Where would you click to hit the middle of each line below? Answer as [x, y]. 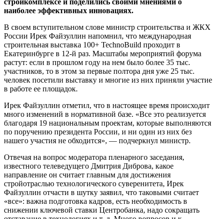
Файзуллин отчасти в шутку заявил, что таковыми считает [101, 193]
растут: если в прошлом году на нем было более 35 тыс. [97, 63]
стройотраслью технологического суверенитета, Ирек [94, 184]
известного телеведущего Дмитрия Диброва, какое [89, 166]
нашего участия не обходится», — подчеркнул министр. [97, 141]
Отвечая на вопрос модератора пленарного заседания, [94, 157]
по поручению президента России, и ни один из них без [98, 132]
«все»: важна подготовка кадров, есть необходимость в [96, 201]
